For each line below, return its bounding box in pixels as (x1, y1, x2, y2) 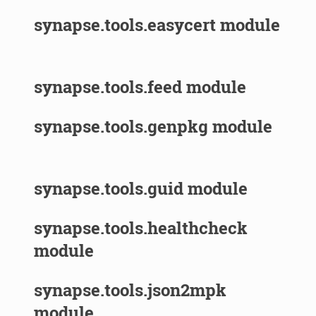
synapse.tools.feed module (34, 75, 247, 98)
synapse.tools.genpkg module (34, 114, 273, 138)
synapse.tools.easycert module (34, 13, 281, 36)
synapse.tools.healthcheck (34, 216, 248, 239)
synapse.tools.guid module (34, 176, 248, 200)
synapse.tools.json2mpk (34, 278, 227, 301)
